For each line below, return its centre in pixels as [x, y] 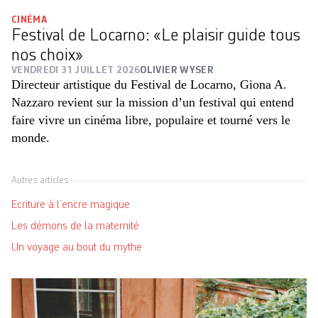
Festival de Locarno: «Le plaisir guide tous [156, 37]
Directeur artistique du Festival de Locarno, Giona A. [149, 85]
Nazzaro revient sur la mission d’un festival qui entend [153, 103]
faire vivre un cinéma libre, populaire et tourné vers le [151, 120]
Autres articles [40, 181]
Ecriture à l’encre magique [71, 205]
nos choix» [47, 56]
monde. [31, 138]
